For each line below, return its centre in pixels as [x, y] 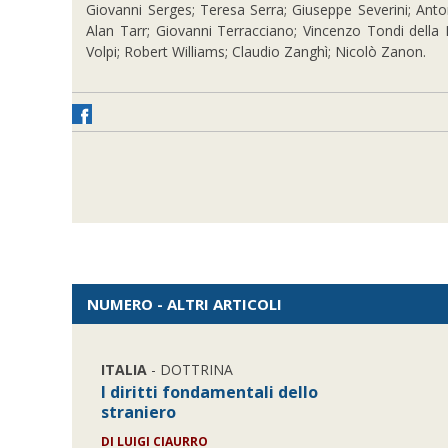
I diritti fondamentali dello [210, 392]
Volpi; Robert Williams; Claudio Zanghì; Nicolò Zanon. [256, 51]
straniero [139, 412]
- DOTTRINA [190, 369]
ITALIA [124, 369]
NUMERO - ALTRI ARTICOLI [184, 304]
